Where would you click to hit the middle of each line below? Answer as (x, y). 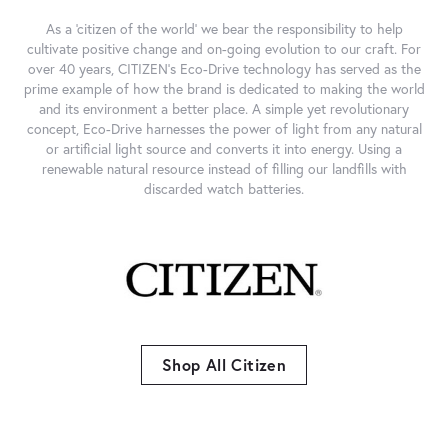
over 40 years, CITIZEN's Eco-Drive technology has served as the (224, 68)
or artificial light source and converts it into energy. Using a (224, 148)
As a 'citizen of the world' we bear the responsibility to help (224, 28)
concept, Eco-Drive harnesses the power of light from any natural (224, 128)
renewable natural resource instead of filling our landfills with (224, 168)
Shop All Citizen (224, 364)
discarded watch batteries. (224, 188)
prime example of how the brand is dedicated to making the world (224, 88)
